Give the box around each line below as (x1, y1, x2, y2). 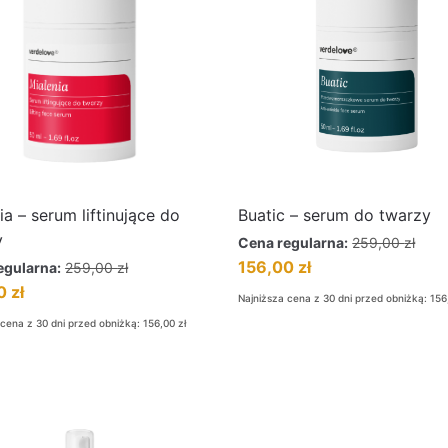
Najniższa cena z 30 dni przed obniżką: (238, 292, 431, 304)
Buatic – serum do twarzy (238, 205, 432, 225)
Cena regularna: (238, 234, 349, 251)
